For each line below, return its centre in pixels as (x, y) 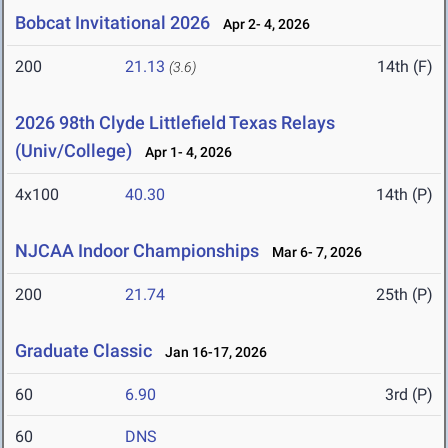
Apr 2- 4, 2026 (262, 24)
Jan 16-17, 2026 (211, 352)
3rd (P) (409, 395)
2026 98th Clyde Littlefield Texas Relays (175, 123)
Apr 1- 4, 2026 (184, 152)
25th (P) (404, 295)
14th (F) (405, 67)
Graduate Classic (83, 351)
